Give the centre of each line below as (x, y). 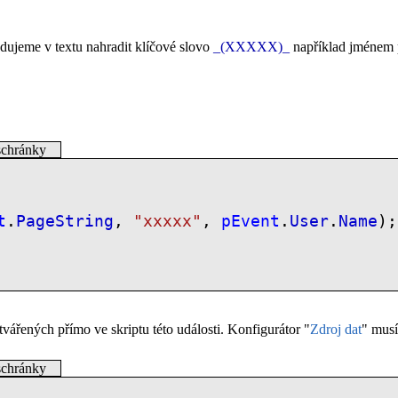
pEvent (250, 221)
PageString (64, 221)
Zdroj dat (336, 330)
